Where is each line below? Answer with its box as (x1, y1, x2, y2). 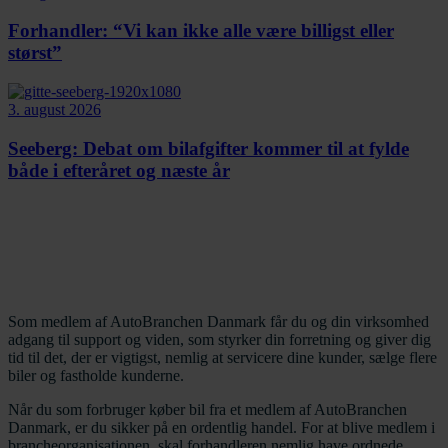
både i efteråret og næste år (8, 159, 230, 181)
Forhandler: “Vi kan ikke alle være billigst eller (8, 20, 394, 42)
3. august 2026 (8, 100, 101, 118)
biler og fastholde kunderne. (8, 367, 184, 385)
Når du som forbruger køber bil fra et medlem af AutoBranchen (8, 401, 407, 419)
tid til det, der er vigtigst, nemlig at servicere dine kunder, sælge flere (8, 349, 437, 367)
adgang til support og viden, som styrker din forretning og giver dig (8, 331, 431, 349)
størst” (8, 42, 62, 64)
